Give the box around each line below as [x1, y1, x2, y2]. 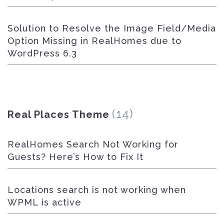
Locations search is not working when [7, 184, 186, 195]
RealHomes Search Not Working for [7, 139, 178, 149]
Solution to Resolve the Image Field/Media [7, 23, 216, 33]
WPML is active [7, 197, 81, 207]
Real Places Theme [7, 108, 109, 120]
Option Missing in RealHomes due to [7, 35, 181, 46]
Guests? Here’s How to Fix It [7, 151, 143, 162]
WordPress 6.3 [7, 48, 77, 58]
